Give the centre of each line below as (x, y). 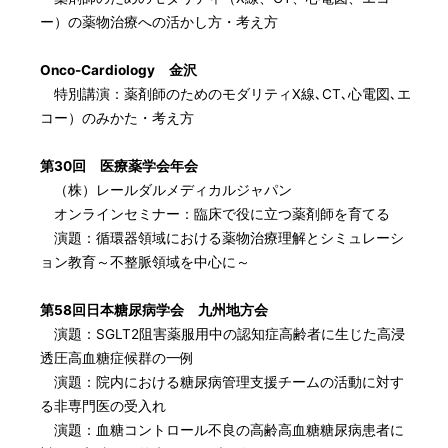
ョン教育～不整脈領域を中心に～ (145, 261)
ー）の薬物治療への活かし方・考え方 (159, 21)
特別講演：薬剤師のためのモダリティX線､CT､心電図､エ (226, 93)
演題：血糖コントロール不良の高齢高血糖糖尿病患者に (222, 429)
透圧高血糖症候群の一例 (117, 357)
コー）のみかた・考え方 (117, 117)
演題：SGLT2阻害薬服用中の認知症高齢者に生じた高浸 (223, 333)
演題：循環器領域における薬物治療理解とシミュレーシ (222, 237)
